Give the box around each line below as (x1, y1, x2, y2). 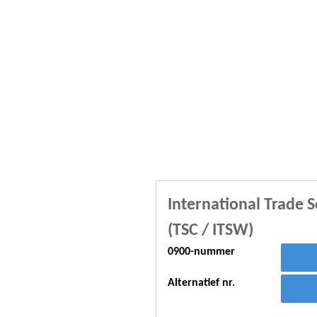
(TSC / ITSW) (168, 222, 253, 239)
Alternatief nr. (168, 277, 235, 289)
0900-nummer (168, 246, 235, 258)
